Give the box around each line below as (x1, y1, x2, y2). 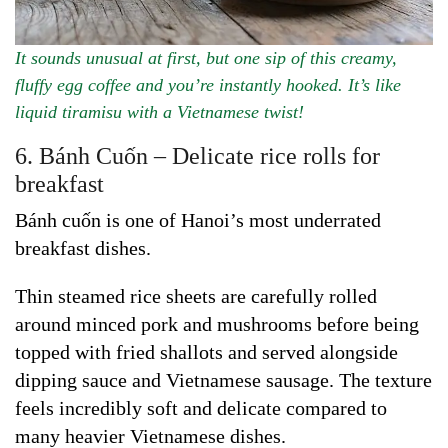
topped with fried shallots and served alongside (15, 340, 398, 363)
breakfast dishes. (15, 236, 151, 259)
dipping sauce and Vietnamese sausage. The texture (15, 368, 432, 391)
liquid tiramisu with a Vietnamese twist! (15, 101, 304, 122)
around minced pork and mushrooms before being (15, 312, 419, 335)
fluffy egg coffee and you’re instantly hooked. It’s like (15, 74, 401, 95)
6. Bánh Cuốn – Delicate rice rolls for (15, 142, 380, 169)
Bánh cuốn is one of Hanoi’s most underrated (15, 208, 381, 231)
